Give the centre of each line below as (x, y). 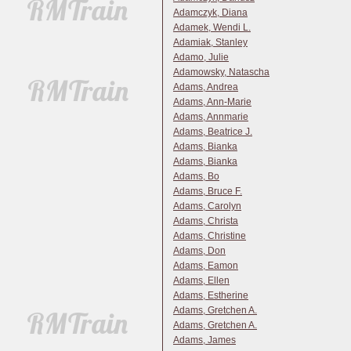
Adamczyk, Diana (210, 13)
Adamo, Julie (201, 57)
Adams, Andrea (206, 87)
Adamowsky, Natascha (221, 72)
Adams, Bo (196, 176)
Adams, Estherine (211, 295)
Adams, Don (199, 251)
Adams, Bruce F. (208, 191)
